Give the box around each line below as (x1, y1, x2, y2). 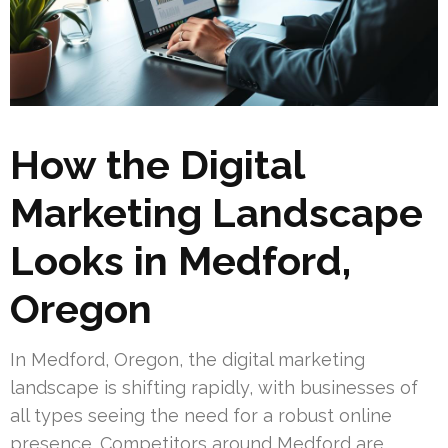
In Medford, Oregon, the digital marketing (10, 349, 365, 371)
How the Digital (10, 141, 304, 189)
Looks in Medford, (10, 237, 351, 285)
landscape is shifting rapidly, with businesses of (10, 377, 418, 399)
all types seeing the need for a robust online (10, 405, 392, 427)
